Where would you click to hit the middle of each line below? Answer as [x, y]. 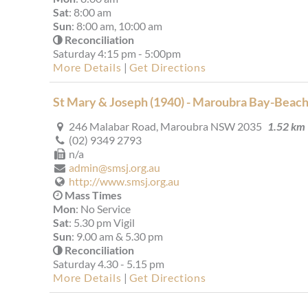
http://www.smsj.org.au [124, 181]
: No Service [103, 209]
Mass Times [92, 195]
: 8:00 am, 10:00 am [117, 26]
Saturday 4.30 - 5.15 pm [109, 264]
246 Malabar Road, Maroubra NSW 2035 [164, 126]
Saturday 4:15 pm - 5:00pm [117, 54]
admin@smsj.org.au [114, 168]
